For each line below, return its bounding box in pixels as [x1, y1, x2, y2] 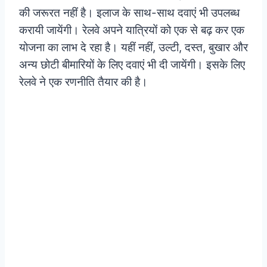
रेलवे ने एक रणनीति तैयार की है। [19, 74, 148, 89]
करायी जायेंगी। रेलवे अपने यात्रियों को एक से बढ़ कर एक [19, 23, 244, 37]
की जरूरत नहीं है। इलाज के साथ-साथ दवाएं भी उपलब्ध [19, 5, 240, 20]
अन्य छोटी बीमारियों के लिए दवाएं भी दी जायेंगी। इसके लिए [19, 57, 245, 72]
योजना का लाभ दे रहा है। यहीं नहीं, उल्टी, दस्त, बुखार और [19, 40, 248, 54]
